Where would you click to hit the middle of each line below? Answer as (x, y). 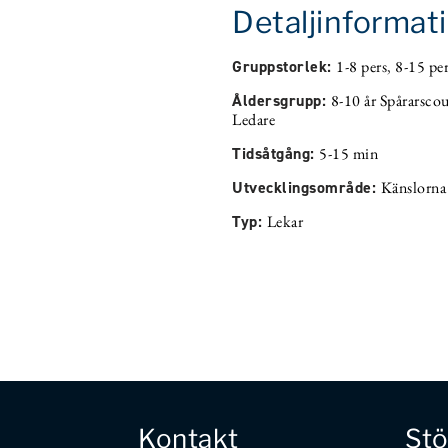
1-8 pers (361, 66)
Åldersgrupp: (281, 100)
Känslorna (413, 187)
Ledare (253, 119)
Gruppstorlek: (284, 66)
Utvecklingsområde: (306, 187)
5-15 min (348, 153)
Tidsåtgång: (275, 153)
